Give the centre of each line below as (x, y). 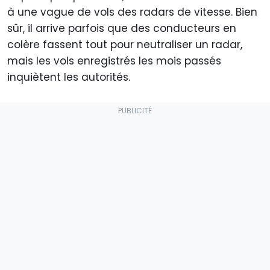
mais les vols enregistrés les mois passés (114, 61)
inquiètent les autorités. (70, 77)
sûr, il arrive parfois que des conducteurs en (122, 29)
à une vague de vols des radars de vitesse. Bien (132, 12)
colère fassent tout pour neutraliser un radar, (125, 45)
